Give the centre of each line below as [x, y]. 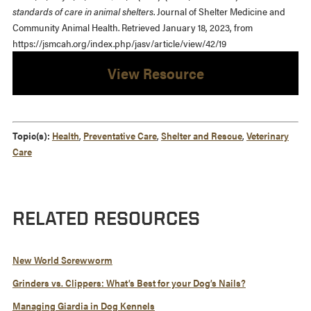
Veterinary [267, 136]
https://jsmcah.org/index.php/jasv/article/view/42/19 [119, 43]
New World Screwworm [62, 260]
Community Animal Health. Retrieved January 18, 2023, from [132, 27]
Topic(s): [31, 136]
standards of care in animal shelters [83, 11]
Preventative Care [120, 136]
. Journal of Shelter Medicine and [219, 11]
